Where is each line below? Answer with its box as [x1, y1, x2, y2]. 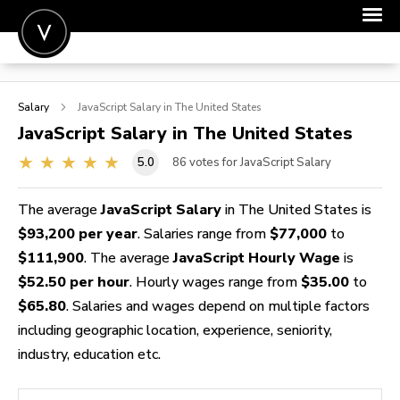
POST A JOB [18, 75, 90, 90]
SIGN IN [18, 146, 62, 162]
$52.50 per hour [18, 273, 129, 290]
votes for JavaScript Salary [189, 155, 331, 169]
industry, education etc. [18, 346, 161, 362]
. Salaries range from [137, 225, 270, 242]
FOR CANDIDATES [18, 182, 124, 197]
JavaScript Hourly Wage [173, 249, 340, 266]
